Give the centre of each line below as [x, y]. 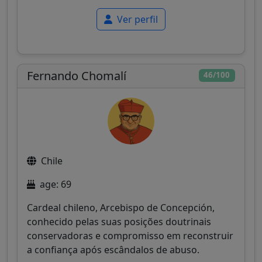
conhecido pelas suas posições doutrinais [119, 221]
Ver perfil [136, 19]
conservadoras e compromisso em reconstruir [130, 235]
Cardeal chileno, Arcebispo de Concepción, [121, 207]
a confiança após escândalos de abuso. [113, 249]
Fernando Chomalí [77, 75]
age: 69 [56, 184]
